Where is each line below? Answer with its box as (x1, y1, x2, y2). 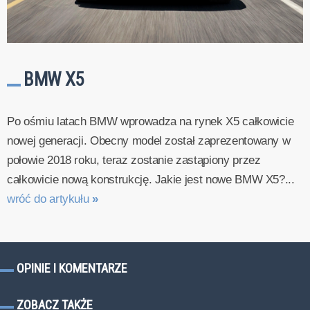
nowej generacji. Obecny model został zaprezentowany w (7, 134, 291, 148)
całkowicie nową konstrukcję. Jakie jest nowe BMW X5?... (7, 173, 295, 187)
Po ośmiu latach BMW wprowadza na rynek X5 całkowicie (7, 115, 294, 129)
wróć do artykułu (7, 192, 93, 206)
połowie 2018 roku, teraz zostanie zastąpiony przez (7, 154, 261, 167)
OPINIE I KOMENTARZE (17, 261, 127, 276)
